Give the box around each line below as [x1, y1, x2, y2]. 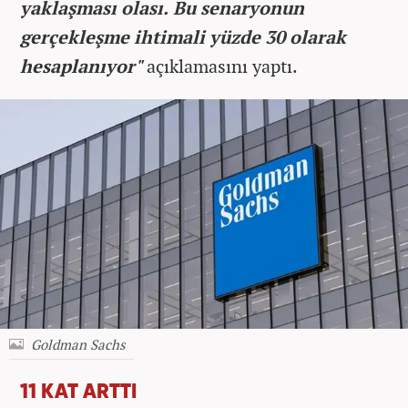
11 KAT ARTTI [20, 382, 137, 403]
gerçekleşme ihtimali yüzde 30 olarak [20, 24, 346, 49]
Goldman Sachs [31, 335, 125, 354]
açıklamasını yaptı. [142, 53, 298, 78]
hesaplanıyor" [20, 53, 142, 78]
